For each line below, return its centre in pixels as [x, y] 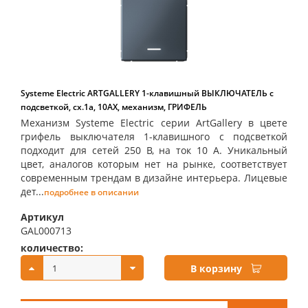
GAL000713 [46, 231]
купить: [184, 248]
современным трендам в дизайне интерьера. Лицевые [154, 178]
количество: [52, 248]
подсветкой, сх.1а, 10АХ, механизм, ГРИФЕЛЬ [114, 107]
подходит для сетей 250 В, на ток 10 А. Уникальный [154, 150]
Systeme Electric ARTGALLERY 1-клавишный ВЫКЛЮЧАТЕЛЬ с [147, 93]
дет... [32, 191]
